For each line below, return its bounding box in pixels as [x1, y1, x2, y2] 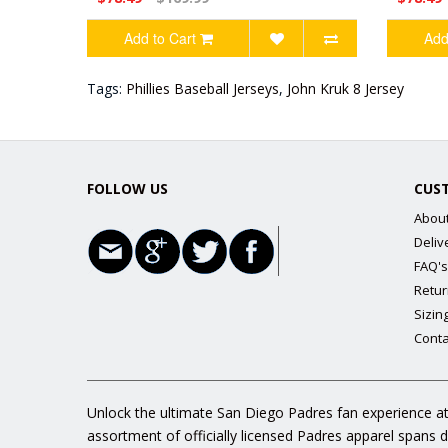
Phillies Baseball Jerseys [126, 79, 279, 98]
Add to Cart [123, 28, 196, 48]
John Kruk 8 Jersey [287, 79, 404, 98]
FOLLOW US [87, 179, 168, 198]
